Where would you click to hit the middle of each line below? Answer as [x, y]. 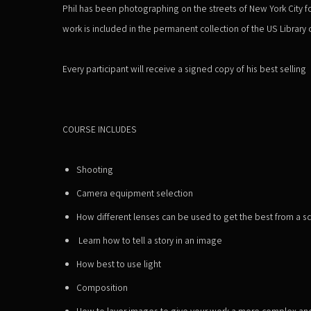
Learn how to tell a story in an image [149, 240]
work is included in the [108, 28]
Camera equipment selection [135, 193]
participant [107, 68]
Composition [102, 287]
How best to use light [119, 263]
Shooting [95, 169]
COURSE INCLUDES [100, 129]
